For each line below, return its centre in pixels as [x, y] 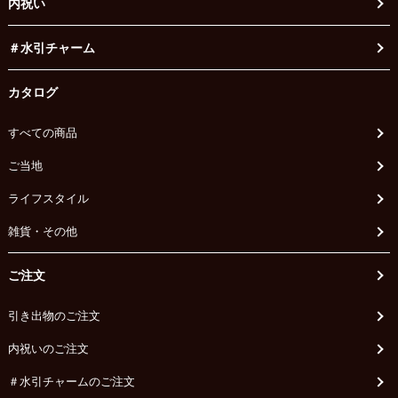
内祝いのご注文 [48, 349]
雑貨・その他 [42, 231]
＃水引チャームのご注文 [71, 382]
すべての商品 [42, 133]
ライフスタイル [48, 199]
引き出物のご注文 [54, 316]
